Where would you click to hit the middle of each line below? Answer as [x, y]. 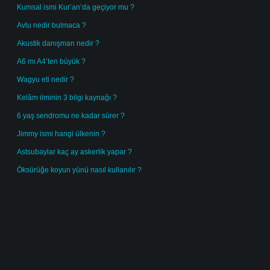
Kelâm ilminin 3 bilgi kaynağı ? [67, 98]
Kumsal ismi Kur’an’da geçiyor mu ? [76, 7]
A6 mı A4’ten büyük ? [51, 61]
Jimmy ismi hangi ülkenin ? [61, 134]
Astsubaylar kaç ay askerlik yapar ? [74, 152]
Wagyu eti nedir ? [46, 80]
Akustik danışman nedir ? [58, 43]
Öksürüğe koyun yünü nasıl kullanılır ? [79, 170]
